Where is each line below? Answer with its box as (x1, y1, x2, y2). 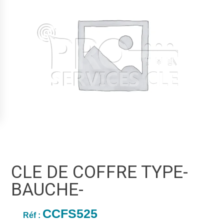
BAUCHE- (11, 179, 84, 200)
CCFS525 (42, 206, 98, 221)
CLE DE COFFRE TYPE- (11, 162, 188, 183)
